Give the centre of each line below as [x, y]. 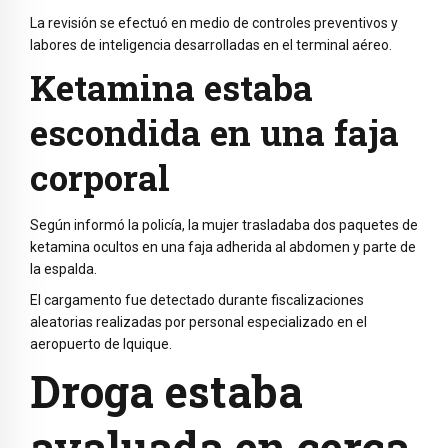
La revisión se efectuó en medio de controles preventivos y [214, 23]
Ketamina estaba [171, 86]
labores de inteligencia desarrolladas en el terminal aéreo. [211, 45]
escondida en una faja [214, 131]
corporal [100, 176]
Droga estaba [166, 391]
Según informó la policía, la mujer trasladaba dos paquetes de [224, 224]
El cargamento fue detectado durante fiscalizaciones [197, 299]
